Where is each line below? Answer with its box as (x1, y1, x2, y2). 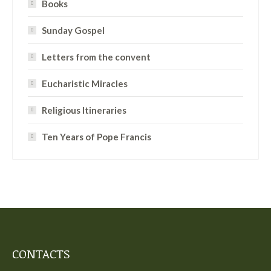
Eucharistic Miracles (42, 78, 128, 89)
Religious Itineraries (42, 105, 126, 116)
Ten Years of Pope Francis (42, 131, 151, 142)
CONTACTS (12, 245, 70, 262)
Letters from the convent (42, 51, 151, 62)
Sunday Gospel (42, 25, 105, 36)
